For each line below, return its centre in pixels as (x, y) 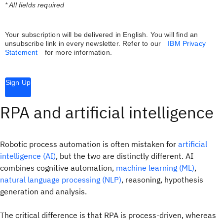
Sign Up (18, 82)
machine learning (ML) (155, 168)
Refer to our (142, 43)
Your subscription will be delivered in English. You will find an (102, 35)
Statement (21, 52)
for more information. (77, 52)
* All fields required (35, 5)
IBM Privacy (187, 43)
